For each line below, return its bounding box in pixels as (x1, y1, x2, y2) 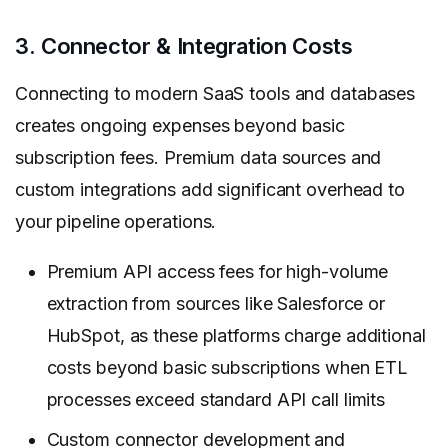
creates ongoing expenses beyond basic (15, 115, 346, 137)
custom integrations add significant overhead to (15, 179, 405, 201)
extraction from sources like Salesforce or (46, 293, 385, 315)
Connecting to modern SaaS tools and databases (15, 83, 416, 105)
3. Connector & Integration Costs (15, 33, 353, 60)
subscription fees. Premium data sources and (15, 147, 382, 169)
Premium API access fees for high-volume (46, 261, 389, 283)
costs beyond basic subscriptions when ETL (46, 357, 409, 379)
